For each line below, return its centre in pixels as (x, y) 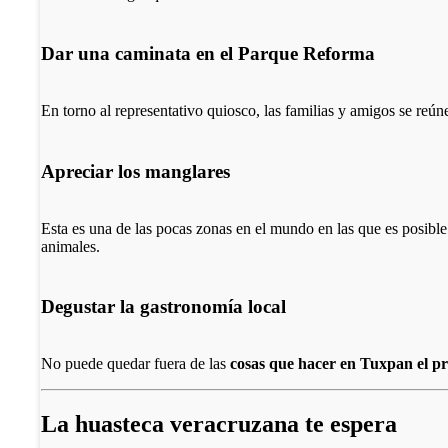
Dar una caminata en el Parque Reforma (208, 54)
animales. (71, 246)
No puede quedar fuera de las (136, 364)
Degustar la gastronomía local (164, 307)
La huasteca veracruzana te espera (219, 423)
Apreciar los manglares (136, 171)
